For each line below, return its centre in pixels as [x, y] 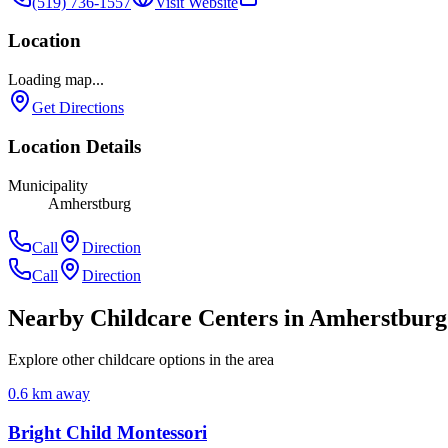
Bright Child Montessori [107, 433]
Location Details [74, 146]
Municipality [48, 185]
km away [59, 394]
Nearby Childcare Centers [143, 317]
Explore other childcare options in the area [141, 360]
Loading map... [56, 80]
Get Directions [78, 108]
